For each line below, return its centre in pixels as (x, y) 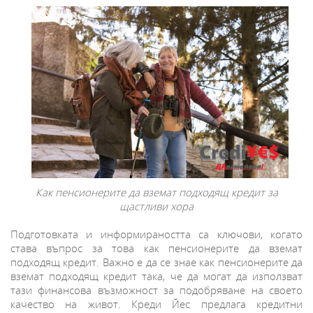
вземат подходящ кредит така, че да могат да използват (156, 276)
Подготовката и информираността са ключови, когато (156, 234)
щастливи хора (156, 206)
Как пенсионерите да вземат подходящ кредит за (156, 192)
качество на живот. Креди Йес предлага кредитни (156, 304)
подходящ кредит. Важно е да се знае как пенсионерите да (156, 262)
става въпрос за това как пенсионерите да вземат (156, 248)
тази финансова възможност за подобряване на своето (156, 290)
